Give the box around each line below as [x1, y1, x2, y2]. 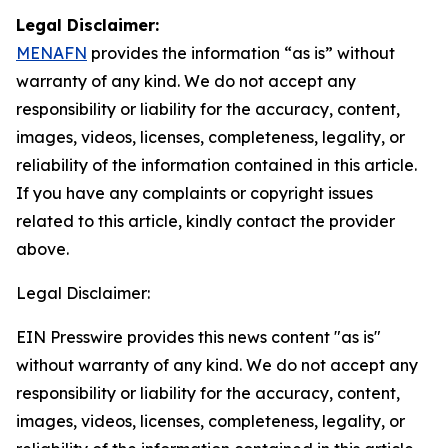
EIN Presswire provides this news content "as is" [16, 327, 381, 347]
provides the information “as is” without [87, 43, 395, 63]
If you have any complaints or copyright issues [16, 183, 373, 203]
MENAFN [16, 43, 87, 63]
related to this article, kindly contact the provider [16, 211, 395, 231]
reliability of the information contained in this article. [16, 155, 417, 175]
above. [16, 239, 69, 259]
